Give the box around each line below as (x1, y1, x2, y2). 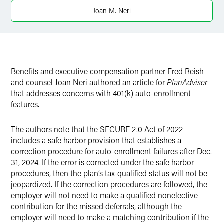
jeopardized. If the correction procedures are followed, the (11, 179, 207, 189)
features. (11, 99, 39, 109)
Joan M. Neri (93, 6, 131, 15)
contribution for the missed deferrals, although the (11, 201, 182, 211)
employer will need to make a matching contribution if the (11, 212, 209, 222)
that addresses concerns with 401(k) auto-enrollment (11, 88, 191, 98)
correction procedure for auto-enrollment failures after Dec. (11, 146, 212, 156)
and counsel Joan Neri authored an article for (11, 77, 167, 87)
